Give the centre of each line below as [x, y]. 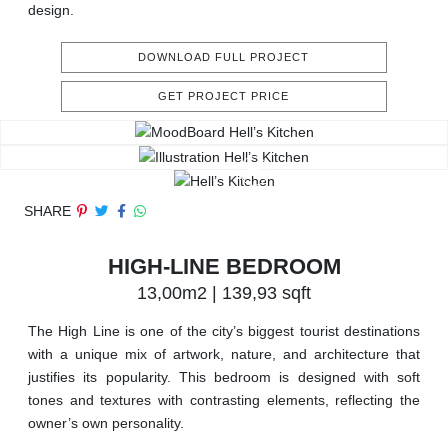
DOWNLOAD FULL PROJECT [224, 57]
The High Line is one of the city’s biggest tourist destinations [224, 331]
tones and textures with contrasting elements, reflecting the [224, 400]
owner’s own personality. [106, 423]
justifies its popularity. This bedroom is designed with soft [224, 377]
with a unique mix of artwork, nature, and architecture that [224, 354]
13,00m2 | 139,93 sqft [224, 293]
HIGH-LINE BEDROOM [224, 267]
